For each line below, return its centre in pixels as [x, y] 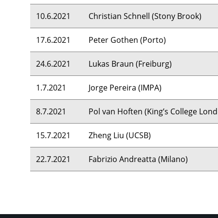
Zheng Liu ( [109, 135]
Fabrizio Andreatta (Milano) [138, 159]
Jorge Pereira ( [115, 88]
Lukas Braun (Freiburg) [130, 64]
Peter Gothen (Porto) [127, 40]
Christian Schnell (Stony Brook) [145, 16]
